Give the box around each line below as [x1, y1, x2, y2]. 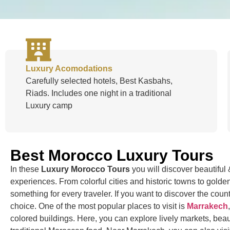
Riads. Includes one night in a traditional [26, 88, 171, 98]
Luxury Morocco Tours [41, 164, 132, 174]
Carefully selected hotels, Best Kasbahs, [26, 76, 172, 85]
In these [10, 164, 41, 174]
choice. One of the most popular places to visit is [10, 201, 187, 210]
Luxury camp [26, 101, 72, 110]
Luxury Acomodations [26, 64, 112, 73]
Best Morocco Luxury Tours [10, 146, 214, 164]
